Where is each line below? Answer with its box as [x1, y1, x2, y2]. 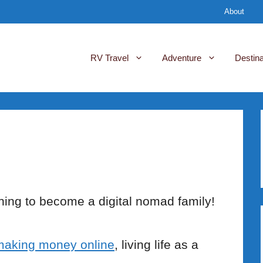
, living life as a [114, 237, 198, 251]
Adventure [162, 53, 201, 63]
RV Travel [90, 53, 129, 63]
